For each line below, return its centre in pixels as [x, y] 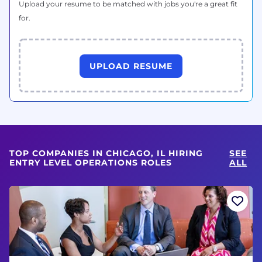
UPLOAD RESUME [131, 66]
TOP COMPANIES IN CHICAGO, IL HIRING [106, 153]
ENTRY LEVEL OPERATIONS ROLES [91, 162]
